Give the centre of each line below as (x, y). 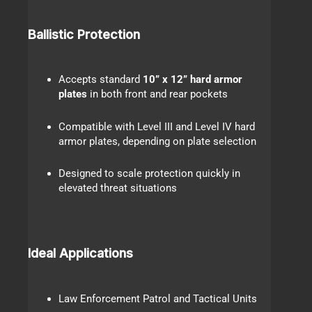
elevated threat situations (118, 188)
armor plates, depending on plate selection (158, 141)
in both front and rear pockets (158, 94)
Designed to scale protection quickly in (150, 174)
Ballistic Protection (84, 34)
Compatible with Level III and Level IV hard (157, 126)
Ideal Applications (81, 253)
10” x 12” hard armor (193, 80)
